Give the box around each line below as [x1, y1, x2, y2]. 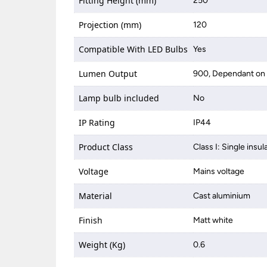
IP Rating [79, 117, 116, 128]
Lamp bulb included [79, 92, 160, 104]
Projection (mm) [79, 19, 142, 30]
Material [79, 190, 113, 201]
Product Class [79, 141, 133, 153]
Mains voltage [193, 166, 245, 176]
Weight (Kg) [79, 239, 126, 250]
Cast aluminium [193, 191, 251, 201]
